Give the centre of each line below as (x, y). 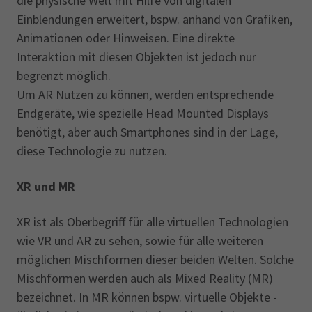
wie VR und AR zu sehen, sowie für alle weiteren (140, 241)
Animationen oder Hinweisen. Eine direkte (126, 38)
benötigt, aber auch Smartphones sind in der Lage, (147, 132)
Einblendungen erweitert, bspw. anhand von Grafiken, (155, 19)
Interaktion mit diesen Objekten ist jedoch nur (136, 57)
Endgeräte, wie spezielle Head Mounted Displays (143, 113)
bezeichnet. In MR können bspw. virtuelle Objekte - (147, 297)
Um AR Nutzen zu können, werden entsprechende (145, 94)
